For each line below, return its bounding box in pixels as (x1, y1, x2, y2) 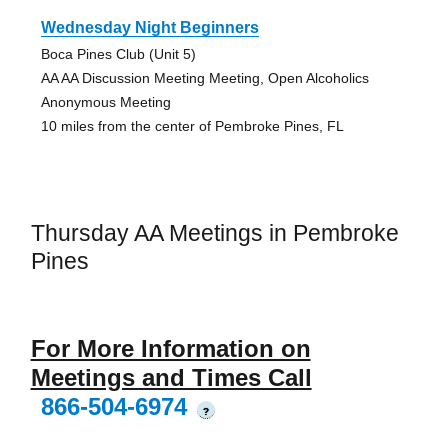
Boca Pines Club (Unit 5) (40, 46, 196, 63)
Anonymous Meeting (40, 94, 171, 111)
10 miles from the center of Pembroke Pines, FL (40, 118, 344, 135)
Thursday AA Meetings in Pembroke (30, 220, 399, 247)
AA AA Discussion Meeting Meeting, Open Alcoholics (40, 70, 369, 87)
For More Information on (30, 334, 311, 362)
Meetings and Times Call (30, 363, 312, 391)
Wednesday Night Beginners (40, 19, 259, 37)
